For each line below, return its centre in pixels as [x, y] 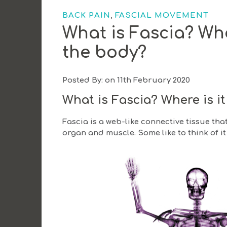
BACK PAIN [87, 15]
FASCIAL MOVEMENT [162, 15]
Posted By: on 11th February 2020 [126, 81]
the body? [105, 52]
